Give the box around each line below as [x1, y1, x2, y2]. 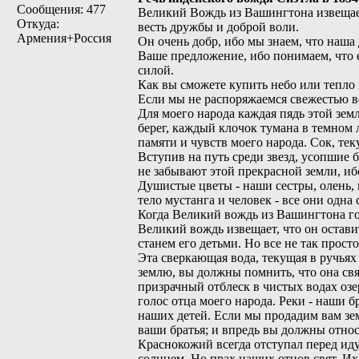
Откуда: [17, 17, 59, 30]
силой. [138, 63, 174, 77]
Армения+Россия [17, 31, 111, 45]
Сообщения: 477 [17, 2, 106, 16]
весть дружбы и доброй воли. [138, 20, 299, 34]
